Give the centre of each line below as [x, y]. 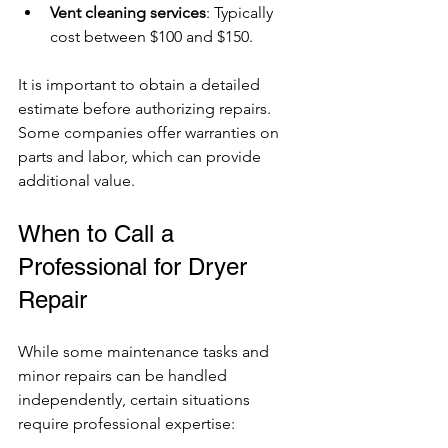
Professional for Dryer [136, 266]
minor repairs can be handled [124, 375]
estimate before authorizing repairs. [146, 108]
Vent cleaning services [128, 12]
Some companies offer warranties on [150, 132]
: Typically [241, 12]
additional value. [76, 180]
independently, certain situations [136, 399]
